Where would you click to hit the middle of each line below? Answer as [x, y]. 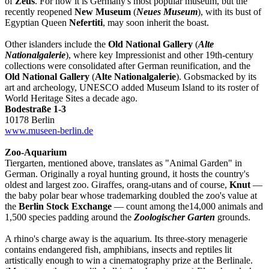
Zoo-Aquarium [36, 152]
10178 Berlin [30, 119]
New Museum [103, 11]
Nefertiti [86, 22]
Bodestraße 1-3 [35, 109]
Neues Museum [167, 11]
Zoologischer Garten [174, 217]
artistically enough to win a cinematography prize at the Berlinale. [129, 260]
